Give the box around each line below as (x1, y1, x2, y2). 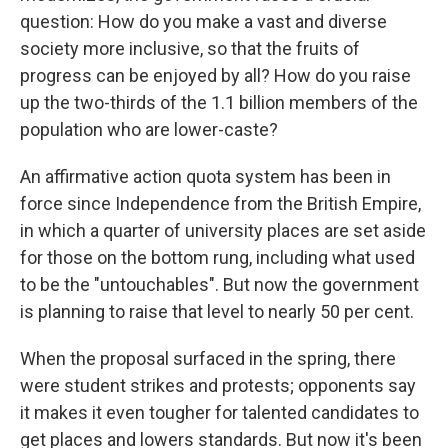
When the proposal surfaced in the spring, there (20, 348, 396, 369)
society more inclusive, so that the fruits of (20, 38, 360, 59)
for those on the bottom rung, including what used (20, 247, 415, 268)
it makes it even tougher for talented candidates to (20, 402, 419, 423)
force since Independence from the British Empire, (20, 193, 421, 214)
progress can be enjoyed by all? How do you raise (20, 65, 411, 86)
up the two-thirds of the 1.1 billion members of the (20, 92, 418, 113)
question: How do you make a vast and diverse (20, 11, 387, 32)
